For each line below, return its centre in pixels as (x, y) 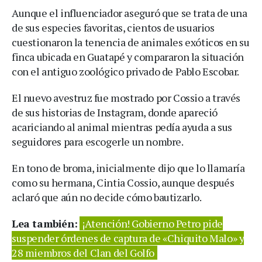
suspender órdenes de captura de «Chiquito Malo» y (128, 238)
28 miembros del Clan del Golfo (83, 252)
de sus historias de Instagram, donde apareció (115, 112)
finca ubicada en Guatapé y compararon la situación (128, 56)
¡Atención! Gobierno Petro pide (152, 223)
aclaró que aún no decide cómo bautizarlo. (107, 197)
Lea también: (45, 223)
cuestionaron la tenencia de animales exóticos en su (131, 42)
